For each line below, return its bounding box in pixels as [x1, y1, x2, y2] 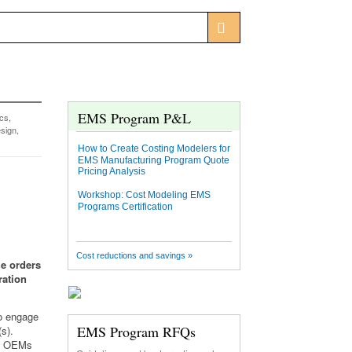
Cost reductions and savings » [76, 251, 192, 260]
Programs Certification [78, 201, 173, 212]
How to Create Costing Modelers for [78, 143, 230, 154]
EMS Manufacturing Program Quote [78, 155, 229, 166]
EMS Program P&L [78, 108, 191, 127]
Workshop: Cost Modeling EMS [78, 189, 211, 200]
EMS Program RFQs [77, 322, 196, 341]
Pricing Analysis [78, 166, 145, 177]
